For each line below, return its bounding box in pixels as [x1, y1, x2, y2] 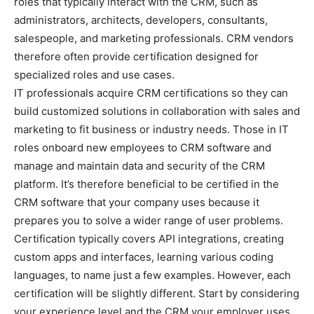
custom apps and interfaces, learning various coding [14, 250, 273, 264]
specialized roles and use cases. [14, 68, 177, 81]
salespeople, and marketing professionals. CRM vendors [14, 32, 294, 45]
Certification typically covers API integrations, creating [14, 232, 284, 245]
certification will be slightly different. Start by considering [14, 287, 299, 300]
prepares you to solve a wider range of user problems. [14, 214, 283, 227]
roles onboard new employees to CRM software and [14, 141, 271, 154]
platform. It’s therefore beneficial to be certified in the [14, 177, 279, 191]
